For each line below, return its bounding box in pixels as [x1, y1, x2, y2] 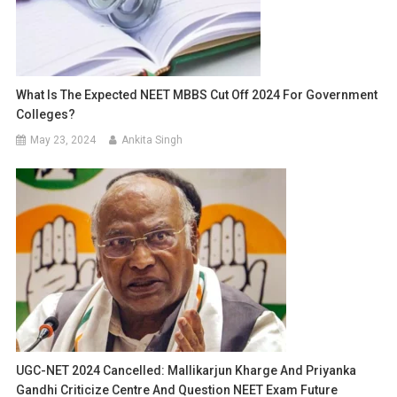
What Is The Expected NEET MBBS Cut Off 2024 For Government [16, 88, 378, 103]
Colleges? [16, 107, 76, 122]
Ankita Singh [121, 134, 183, 147]
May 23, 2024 [30, 134, 97, 147]
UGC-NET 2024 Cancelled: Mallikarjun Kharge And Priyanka [16, 363, 357, 378]
